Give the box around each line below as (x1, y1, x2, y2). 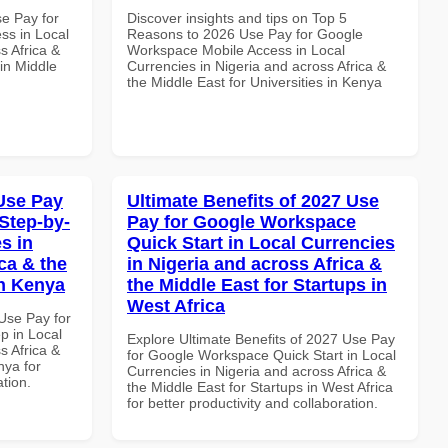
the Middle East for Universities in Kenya (127, 73, 382, 90)
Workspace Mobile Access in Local (127, 41, 345, 58)
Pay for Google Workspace (127, 211, 356, 232)
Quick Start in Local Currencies (127, 232, 395, 253)
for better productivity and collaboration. (127, 394, 378, 411)
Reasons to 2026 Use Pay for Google (127, 25, 363, 42)
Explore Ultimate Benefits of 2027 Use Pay (127, 330, 395, 347)
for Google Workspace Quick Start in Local (127, 346, 396, 363)
